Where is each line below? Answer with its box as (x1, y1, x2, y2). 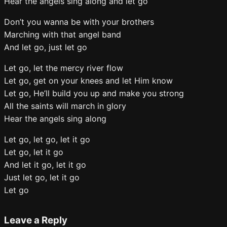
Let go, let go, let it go (4, 134, 90, 144)
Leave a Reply (4, 214, 67, 226)
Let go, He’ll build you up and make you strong (4, 88, 184, 98)
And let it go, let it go (4, 160, 86, 170)
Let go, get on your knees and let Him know (4, 75, 173, 86)
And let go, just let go (4, 42, 87, 52)
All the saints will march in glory (4, 101, 126, 111)
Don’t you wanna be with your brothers (4, 17, 154, 27)
